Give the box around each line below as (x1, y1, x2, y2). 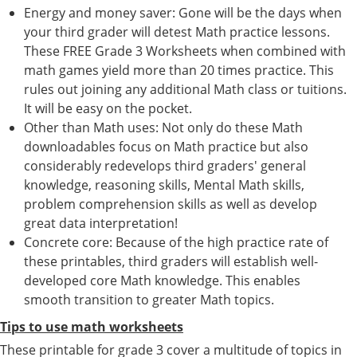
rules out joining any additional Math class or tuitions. (24, 80, 347, 98)
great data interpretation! (24, 214, 178, 232)
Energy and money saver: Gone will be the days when (24, 3, 342, 22)
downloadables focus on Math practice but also (24, 137, 308, 155)
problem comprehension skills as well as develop (24, 194, 317, 213)
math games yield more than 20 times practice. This (24, 61, 334, 79)
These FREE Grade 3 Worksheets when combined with (24, 41, 346, 60)
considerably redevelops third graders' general (24, 156, 306, 175)
